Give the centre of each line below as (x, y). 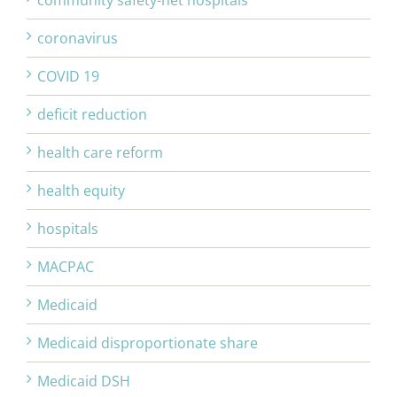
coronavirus (78, 39)
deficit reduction (92, 115)
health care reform (100, 153)
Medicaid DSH (84, 381)
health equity (81, 191)
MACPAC (66, 267)
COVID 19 (68, 77)
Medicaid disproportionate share (148, 343)
